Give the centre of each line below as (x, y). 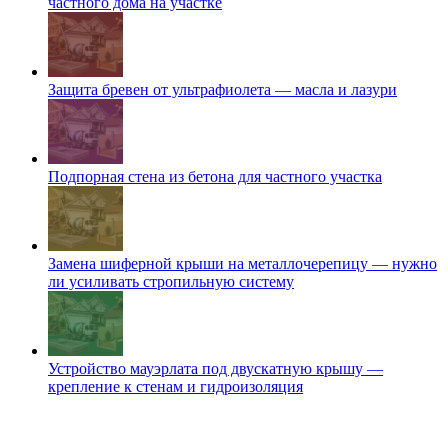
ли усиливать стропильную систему (171, 282)
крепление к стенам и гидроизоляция (175, 387)
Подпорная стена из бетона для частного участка (215, 177)
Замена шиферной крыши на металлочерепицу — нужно (242, 264)
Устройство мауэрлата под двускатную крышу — (215, 369)
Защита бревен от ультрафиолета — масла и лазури (222, 90)
